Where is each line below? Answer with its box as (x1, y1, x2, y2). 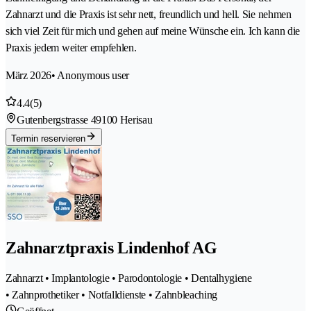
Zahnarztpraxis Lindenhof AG (6, 239, 217, 258)
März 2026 (6, 69, 52, 81)
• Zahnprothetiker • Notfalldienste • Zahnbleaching (6, 289, 217, 301)
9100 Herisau (96, 113, 153, 126)
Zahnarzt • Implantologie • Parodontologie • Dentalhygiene (6, 272, 252, 285)
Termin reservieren (11, 133, 85, 144)
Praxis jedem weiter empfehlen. (6, 41, 137, 53)
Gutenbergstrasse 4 (17, 113, 96, 126)
